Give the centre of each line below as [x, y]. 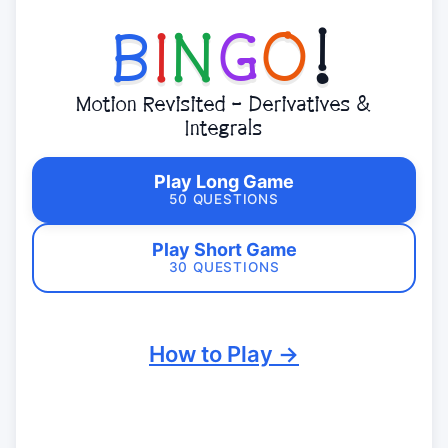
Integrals [224, 128]
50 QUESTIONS [224, 198]
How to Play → [224, 353]
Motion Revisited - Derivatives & [224, 104]
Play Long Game [224, 181]
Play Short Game [224, 249]
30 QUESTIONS [224, 266]
